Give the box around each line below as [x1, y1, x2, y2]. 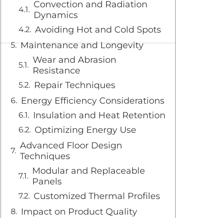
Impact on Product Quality [21, 206, 137, 217]
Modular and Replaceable [32, 165, 145, 176]
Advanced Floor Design [20, 140, 122, 151]
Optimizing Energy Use [35, 125, 136, 135]
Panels [32, 176, 62, 187]
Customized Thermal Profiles [34, 191, 160, 201]
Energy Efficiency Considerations [21, 95, 164, 106]
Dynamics [34, 10, 78, 20]
